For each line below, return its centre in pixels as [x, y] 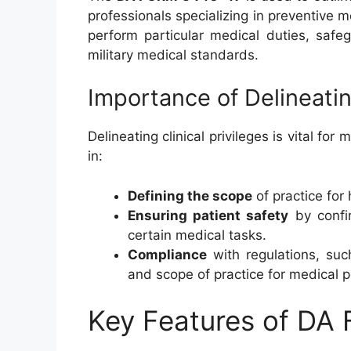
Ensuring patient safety [208, 215]
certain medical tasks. [197, 235]
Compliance [167, 254]
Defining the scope [190, 195]
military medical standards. [173, 54]
